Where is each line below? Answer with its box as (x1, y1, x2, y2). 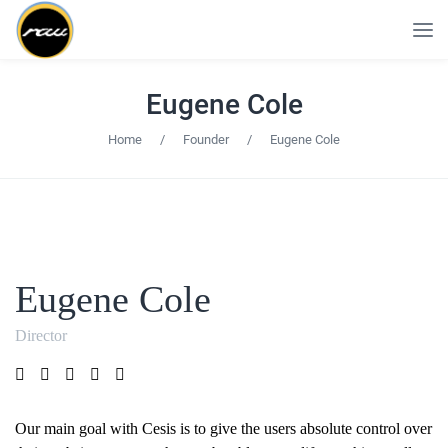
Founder (183, 132, 229, 147)
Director (15, 327, 67, 344)
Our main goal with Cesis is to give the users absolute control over (15, 420, 432, 437)
